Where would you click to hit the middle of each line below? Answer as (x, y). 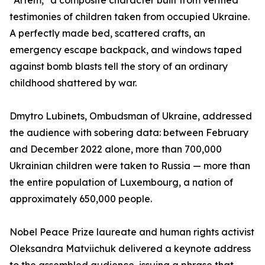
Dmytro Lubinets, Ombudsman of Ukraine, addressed (131, 116)
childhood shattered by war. (73, 83)
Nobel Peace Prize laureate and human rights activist (132, 232)
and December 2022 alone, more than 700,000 (116, 149)
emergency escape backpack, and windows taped (126, 50)
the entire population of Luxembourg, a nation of (121, 182)
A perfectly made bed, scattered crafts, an (107, 33)
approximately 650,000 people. (81, 199)
